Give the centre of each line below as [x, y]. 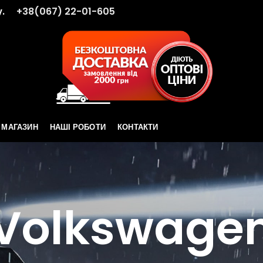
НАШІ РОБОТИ [78, 127]
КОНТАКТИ [138, 127]
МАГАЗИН [20, 127]
